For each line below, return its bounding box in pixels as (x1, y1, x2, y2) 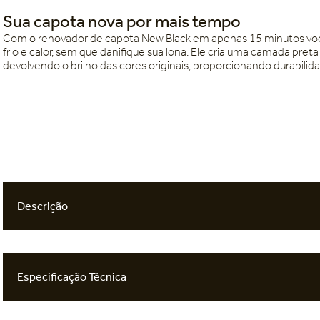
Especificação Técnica (17, 270, 126, 284)
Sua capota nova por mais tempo (3, 11, 241, 31)
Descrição (17, 199, 68, 214)
